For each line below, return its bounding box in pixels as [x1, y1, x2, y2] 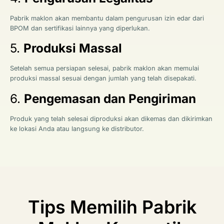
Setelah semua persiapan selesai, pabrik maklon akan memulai [10, 64, 199, 72]
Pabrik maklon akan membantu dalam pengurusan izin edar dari [10, 14, 204, 22]
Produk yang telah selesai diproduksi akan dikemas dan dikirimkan [10, 114, 212, 122]
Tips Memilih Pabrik [27, 195, 196, 218]
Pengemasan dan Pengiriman [24, 90, 196, 106]
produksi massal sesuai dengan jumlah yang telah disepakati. [10, 74, 196, 82]
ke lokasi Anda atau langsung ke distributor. [10, 124, 144, 132]
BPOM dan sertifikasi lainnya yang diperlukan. [10, 24, 150, 32]
